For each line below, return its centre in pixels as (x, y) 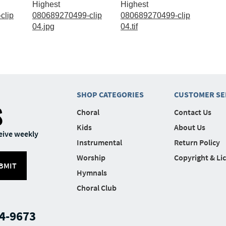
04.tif (129, 26)
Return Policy (197, 142)
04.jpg (43, 26)
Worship (91, 157)
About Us (189, 127)
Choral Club (96, 187)
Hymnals (92, 172)
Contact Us (192, 112)
